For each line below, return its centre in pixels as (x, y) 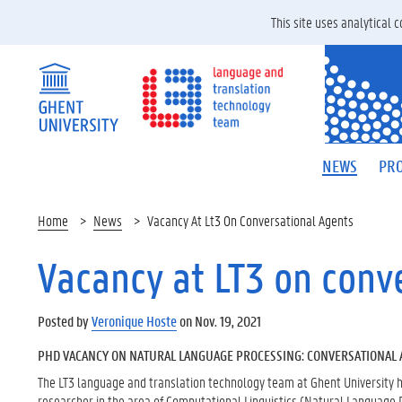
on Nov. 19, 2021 (219, 321)
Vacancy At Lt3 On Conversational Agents (250, 220)
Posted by (65, 321)
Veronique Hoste (134, 321)
